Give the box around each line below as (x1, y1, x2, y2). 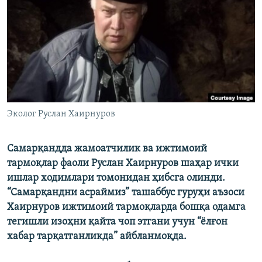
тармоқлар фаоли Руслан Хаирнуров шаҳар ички (7, 158, 239, 170)
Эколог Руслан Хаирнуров (7, 109, 115, 119)
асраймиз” (80, 187, 129, 199)
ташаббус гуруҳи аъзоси (132, 187, 244, 199)
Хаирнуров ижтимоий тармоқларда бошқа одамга (7, 202, 246, 213)
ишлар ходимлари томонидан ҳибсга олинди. (7, 173, 225, 184)
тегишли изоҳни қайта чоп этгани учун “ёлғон (7, 216, 227, 228)
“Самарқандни (7, 187, 77, 199)
